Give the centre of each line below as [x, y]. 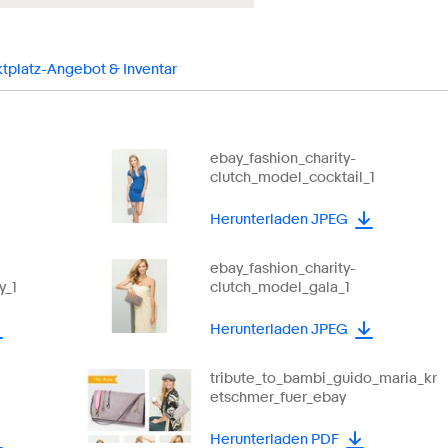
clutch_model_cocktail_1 [292, 177]
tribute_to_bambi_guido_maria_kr [323, 378]
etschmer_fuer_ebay [278, 397]
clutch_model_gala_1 [280, 287]
